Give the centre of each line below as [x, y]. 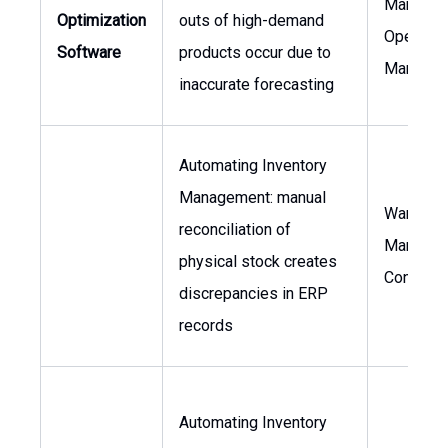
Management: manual [252, 197]
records [206, 325]
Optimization [101, 20]
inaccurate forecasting [256, 84]
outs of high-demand [251, 20]
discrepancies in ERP [253, 293]
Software [89, 52]
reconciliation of [235, 229]
